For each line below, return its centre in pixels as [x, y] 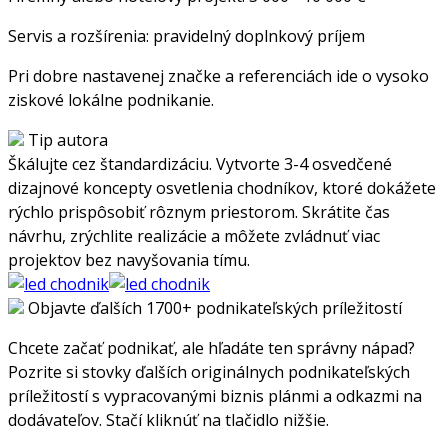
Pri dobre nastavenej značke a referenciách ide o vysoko [218, 75]
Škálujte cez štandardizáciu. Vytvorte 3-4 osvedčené [200, 163]
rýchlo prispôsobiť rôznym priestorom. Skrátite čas [199, 211]
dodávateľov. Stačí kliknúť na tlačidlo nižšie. [168, 419]
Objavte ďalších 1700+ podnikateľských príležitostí [215, 307]
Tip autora [68, 139]
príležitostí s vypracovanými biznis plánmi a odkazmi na [215, 395]
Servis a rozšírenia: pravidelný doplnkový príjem [186, 35]
